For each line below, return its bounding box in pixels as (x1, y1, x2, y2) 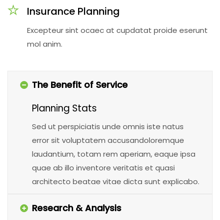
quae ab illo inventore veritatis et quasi (32, 163, 175, 173)
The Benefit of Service (32, 79, 128, 91)
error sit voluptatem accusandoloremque (32, 135, 184, 145)
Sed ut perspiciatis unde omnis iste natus (32, 121, 184, 132)
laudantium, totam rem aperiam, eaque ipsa (32, 149, 195, 159)
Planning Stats (32, 102, 97, 115)
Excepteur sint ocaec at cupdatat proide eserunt (27, 25, 208, 35)
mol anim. (27, 39, 62, 49)
